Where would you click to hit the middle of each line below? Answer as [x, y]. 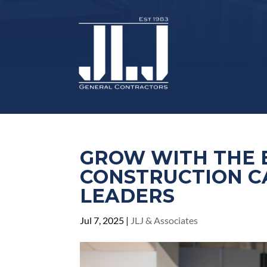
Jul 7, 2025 [102, 220]
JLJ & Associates [164, 220]
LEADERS [128, 195]
